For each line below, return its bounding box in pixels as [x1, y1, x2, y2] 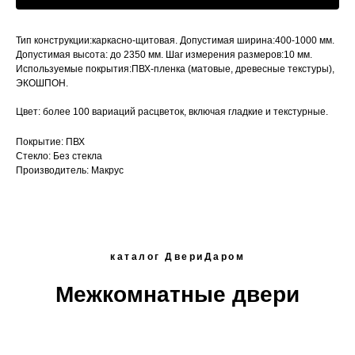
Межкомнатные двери [55, 282, 300, 307]
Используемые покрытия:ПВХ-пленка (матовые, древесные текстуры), [16, 63, 334, 75]
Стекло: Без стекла [16, 151, 102, 162]
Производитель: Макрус [16, 165, 124, 177]
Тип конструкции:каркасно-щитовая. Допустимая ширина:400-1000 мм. [16, 35, 334, 47]
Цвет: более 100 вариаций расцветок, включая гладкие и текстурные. [16, 106, 328, 118]
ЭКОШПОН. [16, 78, 68, 90]
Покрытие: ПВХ [16, 136, 85, 148]
